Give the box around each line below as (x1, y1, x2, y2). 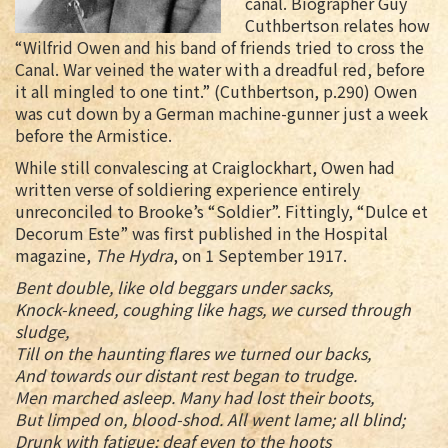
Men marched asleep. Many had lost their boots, (15, 385, 374, 410)
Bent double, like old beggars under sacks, (15, 275, 333, 300)
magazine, (15, 243, 95, 268)
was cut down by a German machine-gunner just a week (15, 101, 428, 126)
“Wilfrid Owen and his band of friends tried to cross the (15, 35, 424, 60)
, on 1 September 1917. (173, 243, 347, 268)
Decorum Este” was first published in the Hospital (15, 221, 388, 246)
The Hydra (95, 243, 173, 268)
